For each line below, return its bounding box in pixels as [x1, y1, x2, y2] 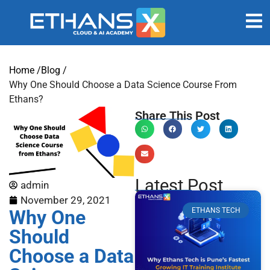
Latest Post [135, 175, 223, 196]
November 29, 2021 [20, 193, 111, 206]
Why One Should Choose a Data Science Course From [9, 79, 237, 90]
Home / [9, 64, 41, 76]
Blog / [41, 64, 67, 76]
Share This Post [135, 108, 220, 123]
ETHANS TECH [191, 206, 240, 215]
